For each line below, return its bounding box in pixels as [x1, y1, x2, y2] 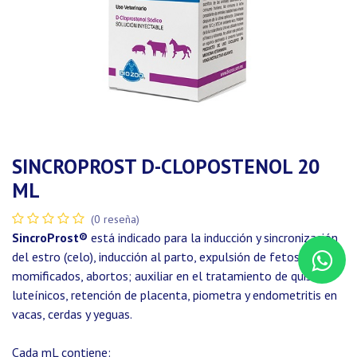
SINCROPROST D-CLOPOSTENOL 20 [12, 153, 320, 179]
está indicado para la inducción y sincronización [88, 229, 338, 245]
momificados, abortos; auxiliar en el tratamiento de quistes [12, 268, 329, 284]
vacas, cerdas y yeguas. [12, 306, 132, 322]
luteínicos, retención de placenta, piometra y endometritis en [12, 287, 337, 303]
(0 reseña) [91, 212, 139, 226]
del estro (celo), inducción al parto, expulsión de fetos [12, 249, 300, 265]
